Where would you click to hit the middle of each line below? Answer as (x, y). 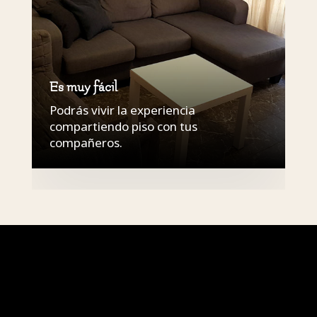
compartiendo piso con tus (123, 127)
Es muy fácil (83, 88)
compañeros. (86, 143)
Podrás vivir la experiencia (122, 110)
